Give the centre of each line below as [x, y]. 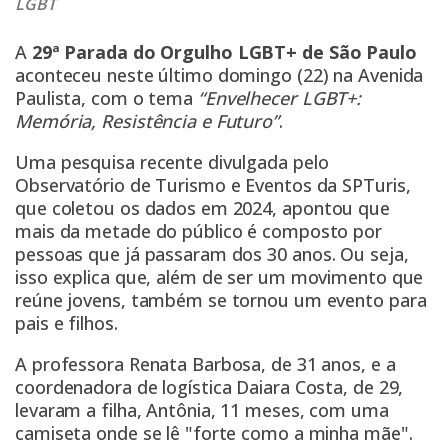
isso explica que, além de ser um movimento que [219, 276]
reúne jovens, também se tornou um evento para [221, 299]
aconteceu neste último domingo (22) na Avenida [219, 74]
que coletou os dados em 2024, [148, 207]
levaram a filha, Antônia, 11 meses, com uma [202, 409]
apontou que [336, 207]
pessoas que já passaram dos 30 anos [173, 253]
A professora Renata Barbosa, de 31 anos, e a [205, 363]
